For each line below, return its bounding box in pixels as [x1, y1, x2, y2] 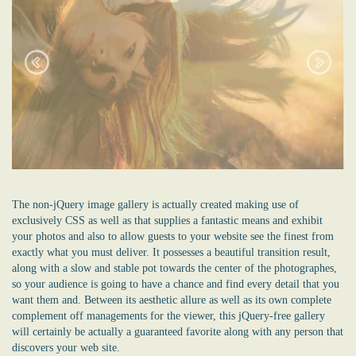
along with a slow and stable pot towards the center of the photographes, [12, 262, 337, 275]
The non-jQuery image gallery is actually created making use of [12, 199, 299, 211]
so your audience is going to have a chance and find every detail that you [12, 278, 339, 291]
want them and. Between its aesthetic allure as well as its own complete [12, 294, 331, 307]
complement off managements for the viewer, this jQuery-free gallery [12, 310, 325, 323]
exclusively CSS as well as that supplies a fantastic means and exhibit [12, 215, 323, 227]
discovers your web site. [12, 342, 120, 354]
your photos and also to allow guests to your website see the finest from [12, 230, 334, 243]
